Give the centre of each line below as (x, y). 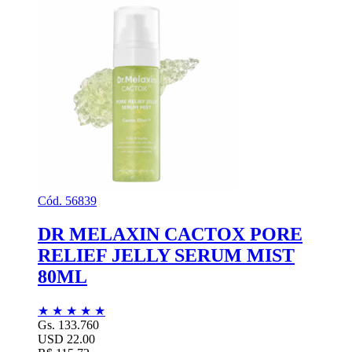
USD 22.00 (66, 339)
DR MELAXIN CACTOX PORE (170, 235)
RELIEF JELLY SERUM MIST (166, 256)
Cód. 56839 (67, 201)
